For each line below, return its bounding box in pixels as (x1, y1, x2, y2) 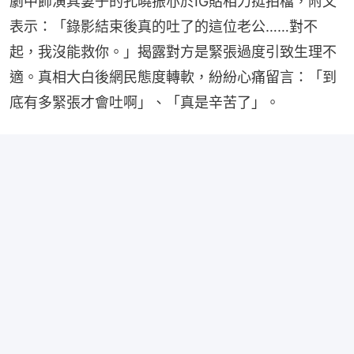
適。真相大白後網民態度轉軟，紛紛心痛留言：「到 (9, 68, 337, 85)
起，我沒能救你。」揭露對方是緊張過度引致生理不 (9, 43, 337, 60)
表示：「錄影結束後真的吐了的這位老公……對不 (9, 17, 318, 35)
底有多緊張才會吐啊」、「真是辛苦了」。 (9, 93, 280, 111)
